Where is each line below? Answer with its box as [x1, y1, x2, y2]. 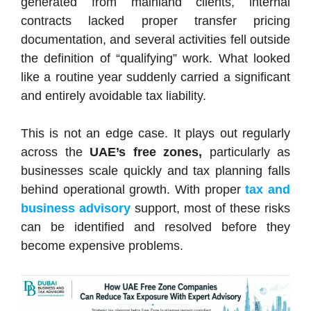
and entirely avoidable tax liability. [21, 89, 206, 103]
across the [21, 145, 90, 159]
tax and [245, 183, 291, 196]
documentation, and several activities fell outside [21, 33, 290, 47]
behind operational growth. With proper [21, 183, 246, 196]
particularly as [202, 145, 290, 159]
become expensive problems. [21, 239, 183, 253]
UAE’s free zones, [90, 145, 202, 159]
